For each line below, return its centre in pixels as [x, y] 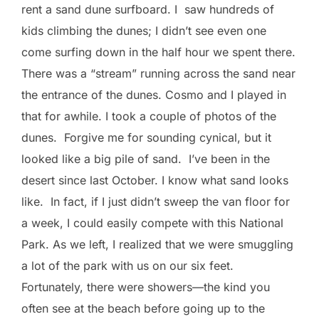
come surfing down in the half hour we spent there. [158, 52]
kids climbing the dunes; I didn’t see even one [144, 30]
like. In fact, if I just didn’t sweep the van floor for [156, 201]
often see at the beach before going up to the [143, 308]
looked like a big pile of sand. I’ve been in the [146, 158]
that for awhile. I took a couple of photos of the [149, 116]
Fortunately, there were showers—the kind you [146, 287]
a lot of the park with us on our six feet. [127, 265]
